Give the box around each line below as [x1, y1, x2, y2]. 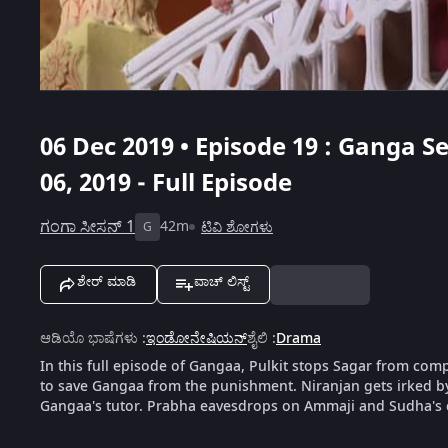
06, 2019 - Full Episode [40, 164, 292, 201]
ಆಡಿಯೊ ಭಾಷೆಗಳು [40, 327, 138, 349]
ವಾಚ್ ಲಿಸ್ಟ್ [194, 273, 249, 289]
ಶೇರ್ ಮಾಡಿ [77, 273, 136, 289]
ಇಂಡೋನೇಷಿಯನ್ [146, 327, 247, 349]
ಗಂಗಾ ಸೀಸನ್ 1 [40, 214, 135, 239]
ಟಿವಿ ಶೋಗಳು [201, 216, 273, 238]
